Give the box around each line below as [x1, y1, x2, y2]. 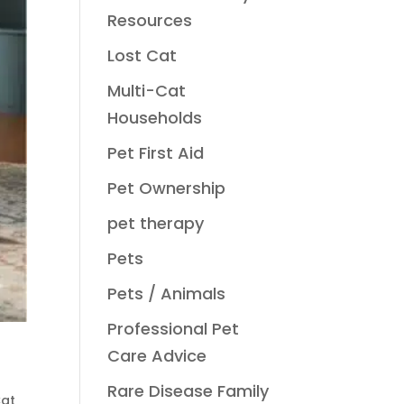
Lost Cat [107, 44, 178, 67]
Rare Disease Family [107, 380, 270, 402]
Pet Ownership [107, 177, 226, 199]
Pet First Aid [107, 142, 205, 164]
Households [107, 106, 203, 129]
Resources [107, 9, 193, 32]
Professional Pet [107, 317, 240, 340]
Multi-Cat [107, 79, 187, 102]
